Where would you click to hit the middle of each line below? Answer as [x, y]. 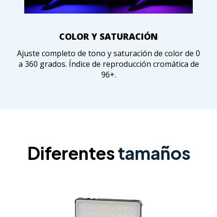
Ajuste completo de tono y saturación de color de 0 [108, 53]
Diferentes [72, 153]
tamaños [154, 153]
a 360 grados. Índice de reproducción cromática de [108, 64]
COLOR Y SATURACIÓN [108, 36]
